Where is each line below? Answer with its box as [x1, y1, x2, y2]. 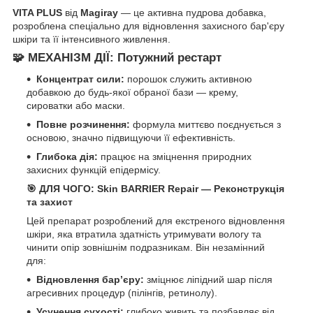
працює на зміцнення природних [98, 151, 252, 163]
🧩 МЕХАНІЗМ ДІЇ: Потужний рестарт [13, 51, 221, 65]
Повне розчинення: [36, 119, 130, 131]
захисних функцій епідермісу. [27, 164, 161, 176]
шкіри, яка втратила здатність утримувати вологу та [27, 228, 261, 240]
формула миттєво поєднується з [130, 119, 281, 131]
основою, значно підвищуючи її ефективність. [27, 132, 235, 144]
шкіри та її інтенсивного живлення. [13, 34, 170, 45]
